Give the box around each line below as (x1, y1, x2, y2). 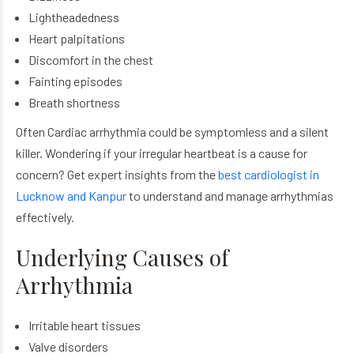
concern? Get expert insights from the (16, 167, 218, 182)
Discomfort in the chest (28, 52, 153, 67)
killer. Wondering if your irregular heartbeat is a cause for (16, 145, 307, 160)
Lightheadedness (28, 9, 119, 24)
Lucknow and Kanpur (16, 188, 126, 203)
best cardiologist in (218, 167, 319, 182)
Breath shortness (28, 95, 120, 110)
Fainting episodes (28, 73, 122, 88)
